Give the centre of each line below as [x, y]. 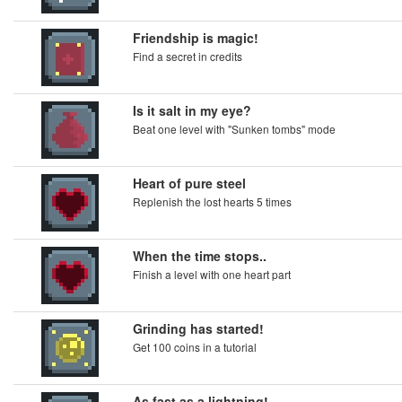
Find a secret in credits [188, 56]
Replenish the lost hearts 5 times [212, 201]
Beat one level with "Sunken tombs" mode [234, 129]
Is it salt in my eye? [192, 110]
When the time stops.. [200, 256]
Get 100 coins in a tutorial [195, 347]
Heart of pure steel [189, 183]
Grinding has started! [198, 328]
